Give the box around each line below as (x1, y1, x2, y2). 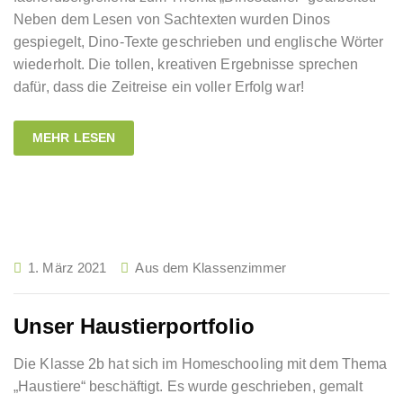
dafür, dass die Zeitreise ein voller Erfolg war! (13, 79, 304, 94)
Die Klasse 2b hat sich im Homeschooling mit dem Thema (13, 356, 388, 372)
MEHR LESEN (32, 130, 115, 145)
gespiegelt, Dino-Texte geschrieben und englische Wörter (13, 34, 384, 49)
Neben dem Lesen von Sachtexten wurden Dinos (13, 12, 331, 27)
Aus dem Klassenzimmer (135, 260, 287, 275)
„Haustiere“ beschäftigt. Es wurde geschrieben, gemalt (13, 379, 363, 394)
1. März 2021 (28, 260, 107, 275)
